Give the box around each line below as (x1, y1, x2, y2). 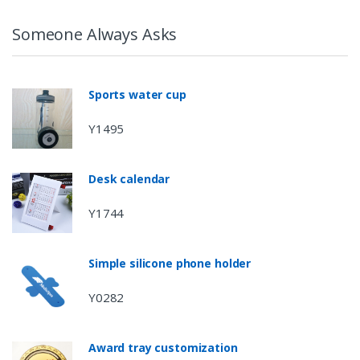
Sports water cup (88, 86, 186, 102)
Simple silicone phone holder (88, 255, 252, 271)
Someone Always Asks (12, 22, 178, 45)
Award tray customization (88, 339, 238, 355)
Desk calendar (88, 170, 170, 186)
